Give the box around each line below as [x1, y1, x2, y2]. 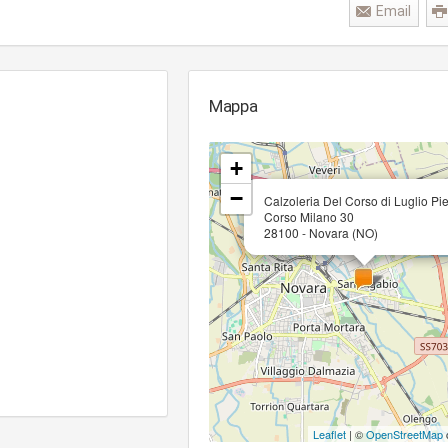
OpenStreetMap [366, 426, 443, 442]
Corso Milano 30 [264, 208, 354, 225]
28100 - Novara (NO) [264, 224, 378, 241]
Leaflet [313, 426, 346, 442]
